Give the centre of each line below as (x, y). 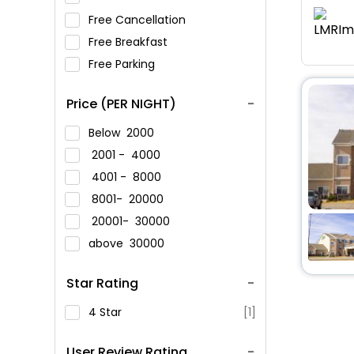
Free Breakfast (129, 42)
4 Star (105, 312)
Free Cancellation (138, 20)
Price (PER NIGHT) (121, 104)
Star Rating (102, 283)
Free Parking (123, 64)
